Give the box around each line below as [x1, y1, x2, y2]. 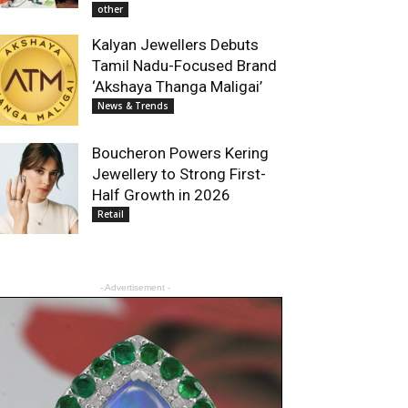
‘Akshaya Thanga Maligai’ [92, 77, 262, 96]
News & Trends [97, 99, 168, 112]
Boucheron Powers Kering [92, 144, 269, 162]
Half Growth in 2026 [92, 186, 230, 204]
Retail [97, 208, 124, 220]
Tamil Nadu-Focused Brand [92, 56, 277, 75]
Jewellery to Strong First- [92, 165, 266, 183]
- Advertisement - [99, 282, 170, 292]
